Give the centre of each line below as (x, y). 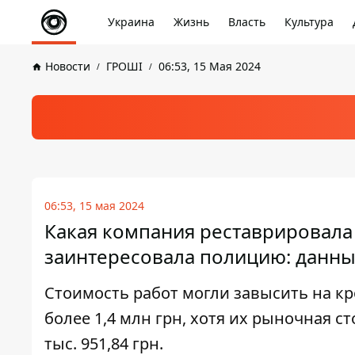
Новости (68, 66)
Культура (309, 22)
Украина (131, 22)
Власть (247, 22)
